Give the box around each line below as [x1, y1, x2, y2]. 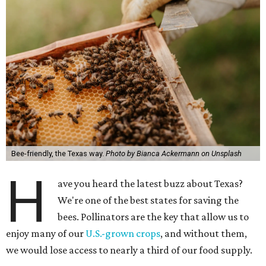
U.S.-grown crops [85, 227, 160, 239]
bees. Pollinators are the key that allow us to [58, 211, 249, 223]
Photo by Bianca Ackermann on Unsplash [105, 149, 242, 158]
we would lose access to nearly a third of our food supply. [6, 244, 252, 256]
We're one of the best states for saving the [58, 194, 239, 206]
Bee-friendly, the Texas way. [11, 149, 106, 158]
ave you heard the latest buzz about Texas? [58, 178, 243, 189]
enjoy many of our [6, 227, 85, 239]
